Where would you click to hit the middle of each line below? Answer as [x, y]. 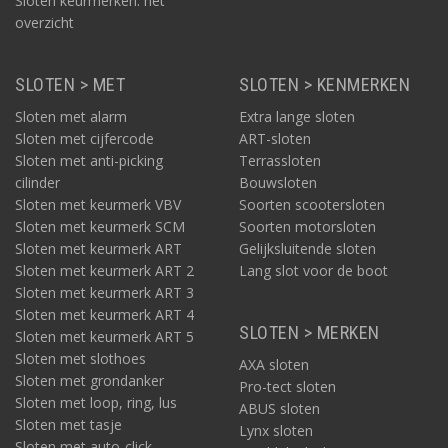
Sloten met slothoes [80, 358]
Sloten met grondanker [89, 380]
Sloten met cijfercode [84, 138]
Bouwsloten [278, 182]
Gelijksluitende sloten [307, 248]
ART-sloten [275, 138]
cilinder [37, 182]
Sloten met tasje [68, 424]
